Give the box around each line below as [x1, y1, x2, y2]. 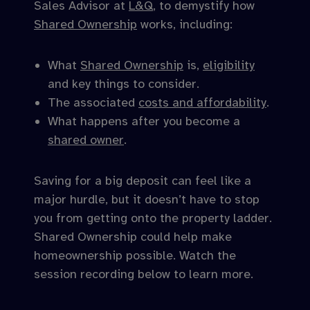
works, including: [137, 17, 232, 32]
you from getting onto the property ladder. [34, 210, 272, 226]
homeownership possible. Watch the [34, 248, 236, 263]
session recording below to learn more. [34, 266, 253, 282]
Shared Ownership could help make [34, 229, 232, 244]
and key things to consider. [48, 76, 199, 91]
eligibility [203, 57, 255, 73]
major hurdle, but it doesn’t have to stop [34, 192, 259, 207]
